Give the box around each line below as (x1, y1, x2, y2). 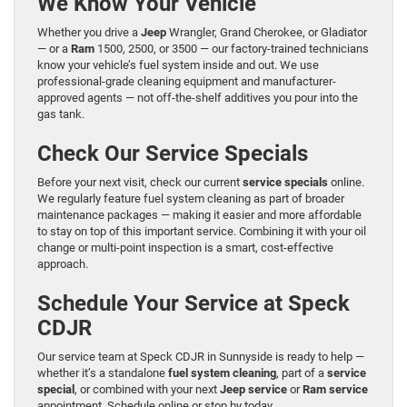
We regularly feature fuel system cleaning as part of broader (37, 192, 344, 206)
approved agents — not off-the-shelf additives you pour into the (37, 91, 358, 105)
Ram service (303, 382, 368, 397)
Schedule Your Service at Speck (37, 291, 350, 317)
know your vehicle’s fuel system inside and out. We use (37, 58, 319, 73)
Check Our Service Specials (37, 141, 308, 167)
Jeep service (220, 382, 287, 397)
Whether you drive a (37, 25, 141, 40)
